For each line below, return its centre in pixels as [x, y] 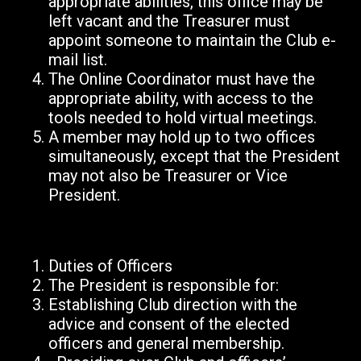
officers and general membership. [166, 344]
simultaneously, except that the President [194, 157]
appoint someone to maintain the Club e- [192, 41]
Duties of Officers [110, 266]
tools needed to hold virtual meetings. [183, 118]
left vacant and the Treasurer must [169, 21]
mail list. [78, 60]
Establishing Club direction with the [173, 305]
